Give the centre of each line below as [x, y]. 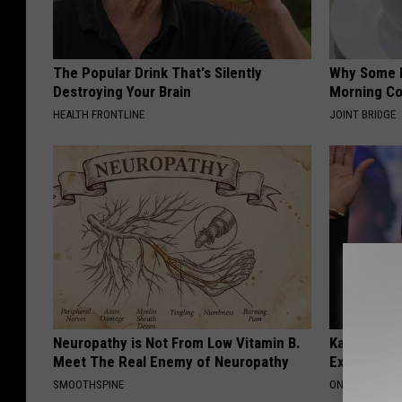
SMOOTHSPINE [88, 385]
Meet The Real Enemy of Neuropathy [171, 362]
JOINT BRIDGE [363, 115]
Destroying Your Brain [122, 92]
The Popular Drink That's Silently [157, 73]
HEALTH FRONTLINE [99, 115]
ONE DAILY [354, 385]
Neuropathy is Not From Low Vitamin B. [177, 343]
